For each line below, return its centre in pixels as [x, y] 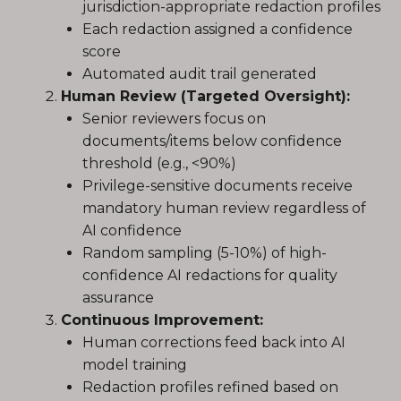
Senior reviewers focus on [174, 119]
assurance [118, 298]
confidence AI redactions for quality [210, 275]
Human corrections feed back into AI [214, 342]
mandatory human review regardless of [224, 208]
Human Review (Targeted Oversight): [205, 96]
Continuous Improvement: [162, 320]
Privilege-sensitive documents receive [218, 186]
